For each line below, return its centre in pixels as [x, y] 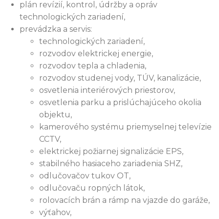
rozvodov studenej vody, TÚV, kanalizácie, [120, 78]
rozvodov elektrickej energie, [96, 54]
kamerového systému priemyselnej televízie [125, 127]
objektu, [55, 115]
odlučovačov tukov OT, [85, 176]
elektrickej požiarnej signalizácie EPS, [111, 152]
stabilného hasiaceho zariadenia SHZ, [111, 164]
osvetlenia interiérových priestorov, [107, 90]
